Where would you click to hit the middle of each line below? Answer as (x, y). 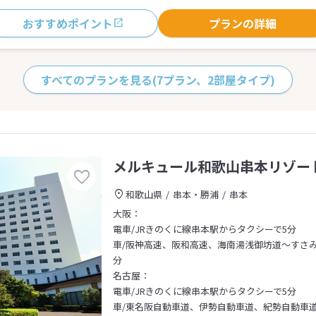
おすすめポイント (68, 23)
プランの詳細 (243, 23)
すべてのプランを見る (97, 80)
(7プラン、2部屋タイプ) (214, 80)
